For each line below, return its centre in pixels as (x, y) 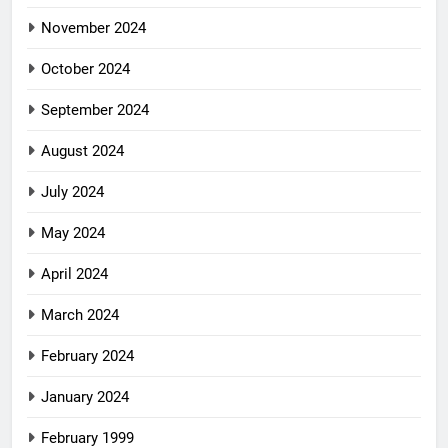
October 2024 (85, 68)
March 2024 (80, 314)
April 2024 (74, 273)
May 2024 (73, 232)
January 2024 (85, 396)
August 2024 (82, 150)
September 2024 (95, 109)
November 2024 (93, 27)
